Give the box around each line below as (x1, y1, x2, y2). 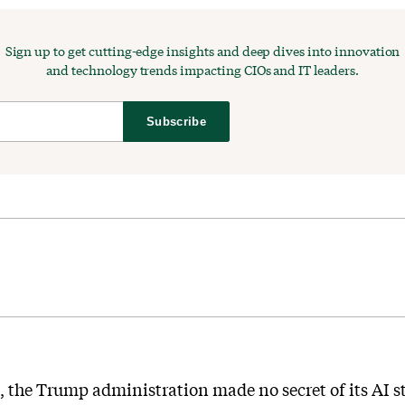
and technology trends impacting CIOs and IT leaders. (46, 61, 359, 79)
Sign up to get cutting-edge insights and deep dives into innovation (5, 42, 400, 60)
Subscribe (146, 114, 207, 128)
